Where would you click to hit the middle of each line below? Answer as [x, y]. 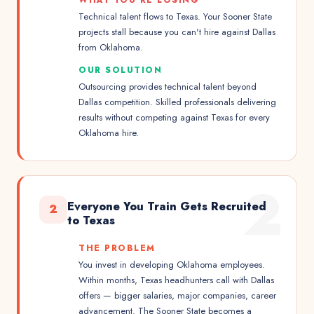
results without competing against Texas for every [174, 117]
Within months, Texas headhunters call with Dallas [176, 280]
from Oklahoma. [111, 47]
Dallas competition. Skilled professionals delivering [177, 102]
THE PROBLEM [117, 248]
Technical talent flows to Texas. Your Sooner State [175, 16]
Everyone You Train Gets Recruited [167, 206]
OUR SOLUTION [120, 70]
